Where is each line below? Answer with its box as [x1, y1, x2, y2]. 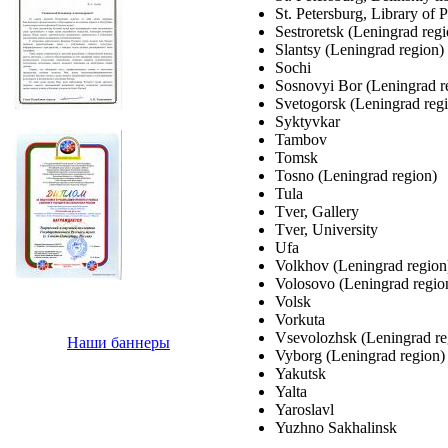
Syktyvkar [275, 112, 340, 130]
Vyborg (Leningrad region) [275, 346, 445, 364]
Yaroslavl [275, 400, 334, 418]
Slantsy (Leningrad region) [275, 40, 444, 58]
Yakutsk [275, 364, 326, 382]
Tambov [275, 130, 327, 148]
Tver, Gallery [275, 202, 359, 220]
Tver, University [275, 220, 378, 238]
